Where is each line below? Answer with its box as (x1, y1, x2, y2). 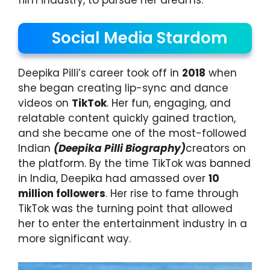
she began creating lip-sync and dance (18, 81, 228, 96)
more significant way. (18, 231, 131, 246)
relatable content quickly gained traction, (18, 111, 236, 126)
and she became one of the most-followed (18, 126, 246, 141)
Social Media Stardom (52, 27, 227, 49)
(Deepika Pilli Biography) (54, 141, 186, 156)
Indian (18, 141, 54, 156)
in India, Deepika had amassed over (18, 171, 209, 186)
